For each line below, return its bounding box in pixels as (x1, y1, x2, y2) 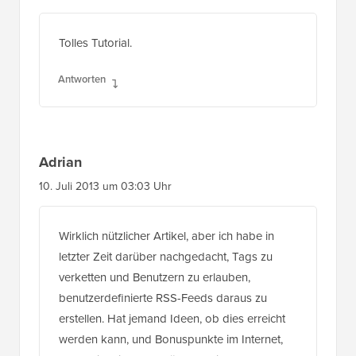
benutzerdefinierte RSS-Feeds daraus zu (59, 289, 267, 308)
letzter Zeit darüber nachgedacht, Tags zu (59, 248, 273, 266)
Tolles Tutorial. (59, 34, 132, 52)
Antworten (58, 72, 106, 87)
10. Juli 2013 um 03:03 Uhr (39, 178, 172, 195)
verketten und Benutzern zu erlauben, (59, 269, 250, 287)
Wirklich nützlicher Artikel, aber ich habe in (59, 227, 274, 246)
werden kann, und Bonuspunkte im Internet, (59, 331, 283, 349)
